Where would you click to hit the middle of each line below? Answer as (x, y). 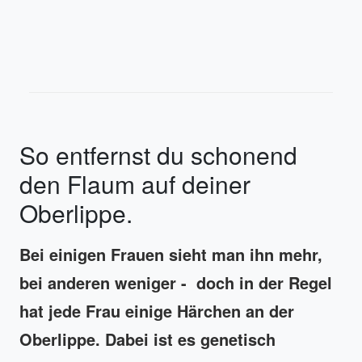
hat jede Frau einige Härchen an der (157, 310)
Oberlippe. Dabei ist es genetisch (147, 339)
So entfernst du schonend (158, 154)
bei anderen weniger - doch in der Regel (176, 282)
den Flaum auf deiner (135, 183)
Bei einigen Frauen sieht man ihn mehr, (171, 254)
